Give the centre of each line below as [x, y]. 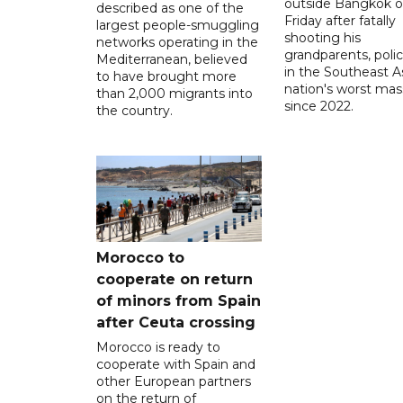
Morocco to [140, 257]
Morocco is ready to [158, 347]
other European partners [174, 381]
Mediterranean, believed [172, 59]
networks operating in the [177, 42]
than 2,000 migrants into [175, 93]
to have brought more [166, 76]
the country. [134, 110]
